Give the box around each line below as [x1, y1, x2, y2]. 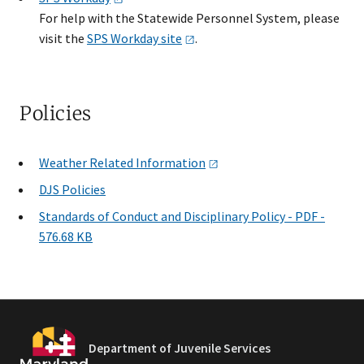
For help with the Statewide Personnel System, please [39, 10, 340, 26]
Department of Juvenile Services [89, 340, 271, 357]
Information [136, 154, 206, 171]
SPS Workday [87, 30, 161, 46]
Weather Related [39, 154, 136, 171]
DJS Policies [39, 181, 106, 197]
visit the [39, 30, 87, 46]
